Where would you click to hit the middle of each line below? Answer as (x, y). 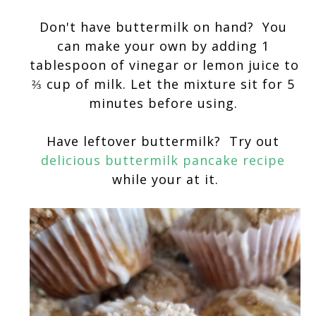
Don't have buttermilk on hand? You (163, 27)
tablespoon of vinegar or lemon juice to (165, 65)
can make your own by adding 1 (163, 46)
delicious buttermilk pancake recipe (163, 160)
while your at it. (165, 180)
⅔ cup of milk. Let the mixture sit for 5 (163, 84)
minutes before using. (165, 103)
